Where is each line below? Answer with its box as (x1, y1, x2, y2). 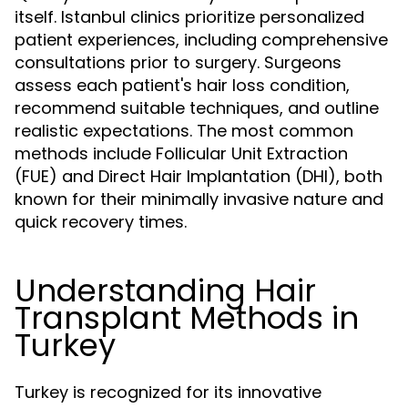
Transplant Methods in (15, 296, 359, 340)
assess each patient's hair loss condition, (15, 74, 350, 97)
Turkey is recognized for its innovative (15, 381, 321, 403)
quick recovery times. (15, 210, 187, 233)
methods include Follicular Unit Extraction (15, 142, 348, 165)
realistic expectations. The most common (15, 119, 353, 142)
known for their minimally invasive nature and (15, 188, 383, 210)
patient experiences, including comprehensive (15, 28, 388, 51)
